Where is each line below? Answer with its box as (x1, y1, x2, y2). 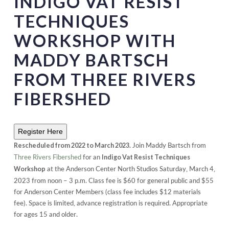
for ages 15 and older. (13, 209, 78, 219)
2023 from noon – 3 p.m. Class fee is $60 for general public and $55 (13, 175, 214, 185)
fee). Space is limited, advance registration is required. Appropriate (13, 198, 208, 208)
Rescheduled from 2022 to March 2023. (13, 141, 131, 149)
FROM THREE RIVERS (13, 68, 196, 89)
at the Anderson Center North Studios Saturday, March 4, (45, 164, 215, 173)
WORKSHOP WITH (13, 30, 176, 51)
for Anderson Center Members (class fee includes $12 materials (13, 187, 201, 196)
